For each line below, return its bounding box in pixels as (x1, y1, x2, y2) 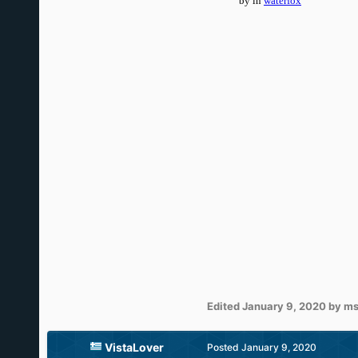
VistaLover (105, 340, 165, 355)
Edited (206, 300, 242, 313)
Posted (206, 341, 241, 354)
